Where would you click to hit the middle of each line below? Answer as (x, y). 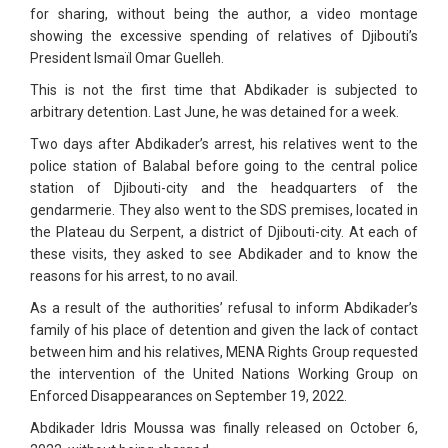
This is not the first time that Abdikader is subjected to (224, 90)
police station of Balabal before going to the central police (224, 166)
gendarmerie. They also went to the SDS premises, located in (224, 210)
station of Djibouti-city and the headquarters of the (224, 188)
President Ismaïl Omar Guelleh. (127, 58)
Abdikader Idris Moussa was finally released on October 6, (224, 428)
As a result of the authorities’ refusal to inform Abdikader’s (224, 308)
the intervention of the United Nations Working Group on (224, 374)
